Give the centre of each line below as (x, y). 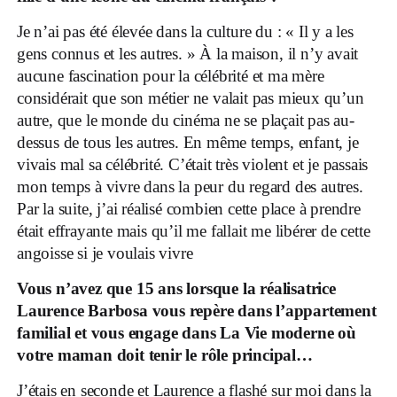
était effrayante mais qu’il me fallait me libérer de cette (194, 230)
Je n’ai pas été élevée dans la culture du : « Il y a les (185, 31)
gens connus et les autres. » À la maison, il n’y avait (188, 53)
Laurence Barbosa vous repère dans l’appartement (197, 310)
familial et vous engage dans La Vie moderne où (187, 332)
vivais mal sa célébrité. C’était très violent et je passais (193, 164)
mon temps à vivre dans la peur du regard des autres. (190, 186)
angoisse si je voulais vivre (105, 253)
